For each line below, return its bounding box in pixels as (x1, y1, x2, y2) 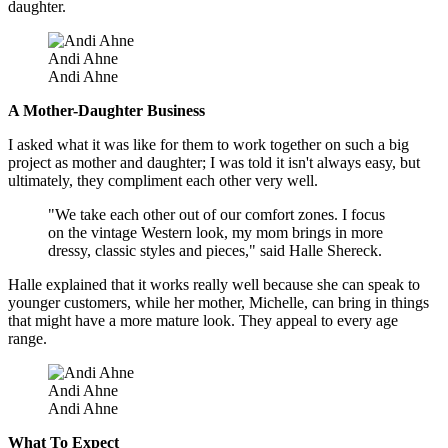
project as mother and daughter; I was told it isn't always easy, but (8, 154, 420, 172)
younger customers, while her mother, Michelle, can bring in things (8, 294, 429, 312)
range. (8, 330, 47, 348)
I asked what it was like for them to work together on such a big (8, 136, 409, 154)
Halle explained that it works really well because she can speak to (8, 276, 420, 294)
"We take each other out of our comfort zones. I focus (48, 206, 385, 224)
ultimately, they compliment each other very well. (8, 172, 318, 190)
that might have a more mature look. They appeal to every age (8, 312, 398, 330)
